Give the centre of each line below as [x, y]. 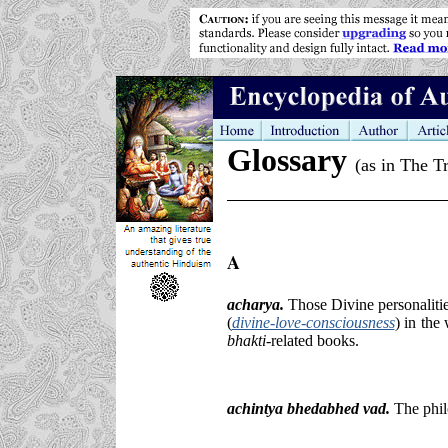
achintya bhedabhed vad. [308, 408]
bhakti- [248, 340]
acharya [253, 304]
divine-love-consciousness [313, 322]
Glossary [290, 160]
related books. [314, 340]
